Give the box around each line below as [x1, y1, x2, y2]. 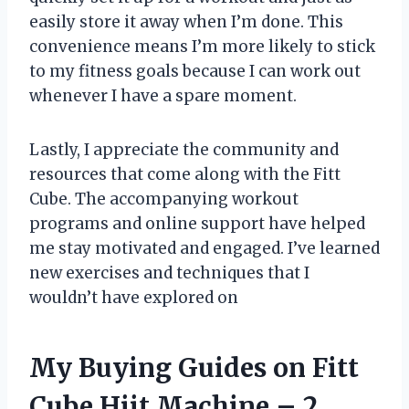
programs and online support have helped [29, 213, 365, 234]
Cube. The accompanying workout [29, 188, 299, 209]
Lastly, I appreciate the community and [29, 139, 339, 160]
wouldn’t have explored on [29, 287, 238, 308]
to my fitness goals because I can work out [29, 60, 361, 81]
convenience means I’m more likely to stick [29, 36, 375, 57]
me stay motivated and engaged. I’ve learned [29, 237, 380, 258]
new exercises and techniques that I [29, 262, 309, 283]
